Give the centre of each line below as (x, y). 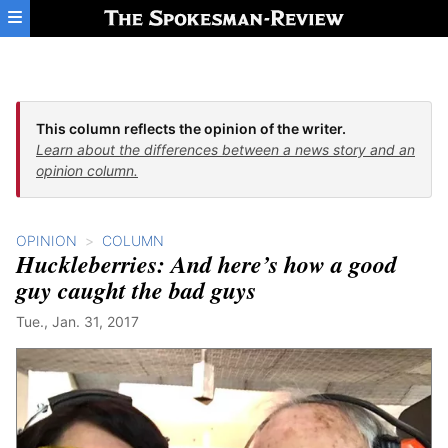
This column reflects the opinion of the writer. (191, 128)
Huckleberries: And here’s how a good (206, 264)
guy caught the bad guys (136, 290)
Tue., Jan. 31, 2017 (77, 321)
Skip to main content (87, 17)
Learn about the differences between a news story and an (225, 149)
